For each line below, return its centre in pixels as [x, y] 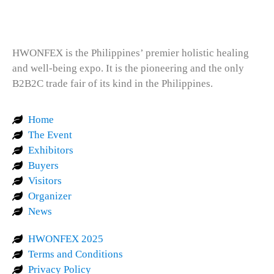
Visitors [45, 181]
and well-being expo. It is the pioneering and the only [128, 68]
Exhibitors [51, 150]
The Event [50, 135]
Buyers [44, 166]
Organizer [50, 196]
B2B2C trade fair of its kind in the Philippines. [113, 83]
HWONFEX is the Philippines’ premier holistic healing [131, 53]
